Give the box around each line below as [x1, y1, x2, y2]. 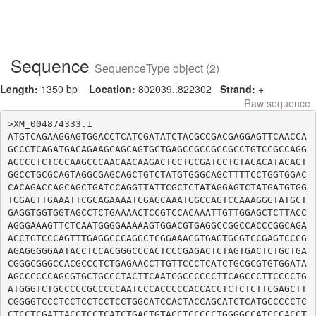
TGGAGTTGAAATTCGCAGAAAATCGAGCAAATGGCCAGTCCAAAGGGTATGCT [7, 194, 307, 205]
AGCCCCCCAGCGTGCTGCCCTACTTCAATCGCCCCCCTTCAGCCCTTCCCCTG [7, 270, 307, 281]
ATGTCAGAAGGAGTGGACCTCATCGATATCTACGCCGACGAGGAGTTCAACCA [7, 130, 307, 142]
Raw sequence [244, 96, 310, 110]
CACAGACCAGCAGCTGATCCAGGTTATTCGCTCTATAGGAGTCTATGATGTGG [7, 181, 307, 193]
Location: [89, 82, 138, 96]
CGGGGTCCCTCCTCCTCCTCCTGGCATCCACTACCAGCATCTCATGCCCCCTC [7, 296, 307, 307]
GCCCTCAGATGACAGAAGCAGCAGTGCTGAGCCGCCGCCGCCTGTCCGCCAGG [7, 143, 307, 154]
